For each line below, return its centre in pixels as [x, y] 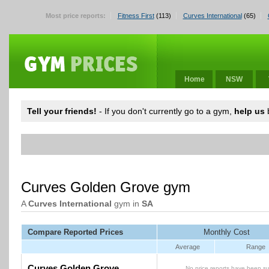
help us [249, 111]
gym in [127, 204]
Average [187, 247]
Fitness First [136, 16]
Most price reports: [75, 16]
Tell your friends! [62, 111]
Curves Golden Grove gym [106, 187]
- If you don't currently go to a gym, [165, 111]
